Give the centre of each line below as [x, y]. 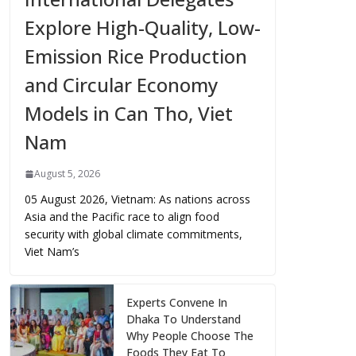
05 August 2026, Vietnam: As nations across [137, 199]
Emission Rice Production [136, 56]
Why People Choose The [190, 336]
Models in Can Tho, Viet [129, 114]
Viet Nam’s [52, 252]
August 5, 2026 [67, 174]
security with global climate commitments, [133, 234]
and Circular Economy [121, 85]
